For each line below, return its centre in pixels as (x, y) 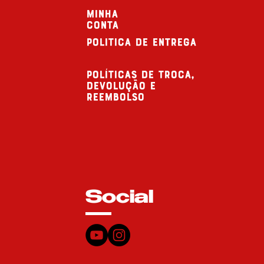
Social (120, 198)
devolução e (121, 85)
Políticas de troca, (140, 74)
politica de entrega (141, 42)
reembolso (115, 97)
